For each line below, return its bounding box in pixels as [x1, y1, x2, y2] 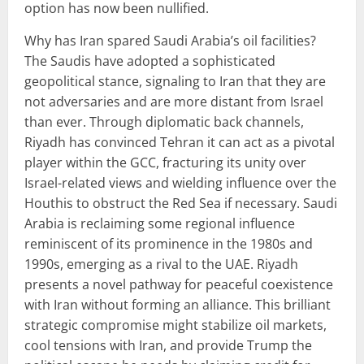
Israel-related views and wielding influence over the [24, 173, 336, 192]
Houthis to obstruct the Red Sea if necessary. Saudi [24, 193, 337, 212]
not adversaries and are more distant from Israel [24, 92, 323, 110]
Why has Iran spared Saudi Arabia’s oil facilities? [24, 31, 316, 50]
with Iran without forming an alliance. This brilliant [24, 295, 331, 314]
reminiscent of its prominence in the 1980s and [24, 234, 313, 253]
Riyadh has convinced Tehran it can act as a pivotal [24, 132, 335, 151]
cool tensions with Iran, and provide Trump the [24, 336, 312, 354]
